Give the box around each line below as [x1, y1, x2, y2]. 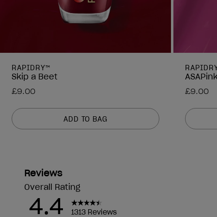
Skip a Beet [12, 72, 58, 82]
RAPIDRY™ [12, 63, 50, 73]
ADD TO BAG [63, 114, 108, 124]
